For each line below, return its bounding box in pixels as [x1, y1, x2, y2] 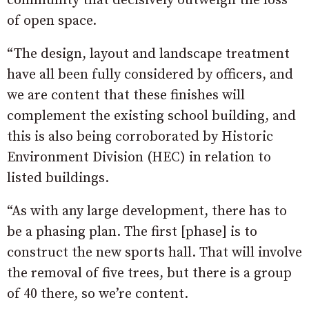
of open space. [7, 12, 97, 30]
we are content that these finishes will [7, 87, 245, 104]
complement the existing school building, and [7, 108, 296, 125]
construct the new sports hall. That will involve [7, 244, 302, 261]
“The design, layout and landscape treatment [7, 46, 290, 63]
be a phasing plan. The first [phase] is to [7, 223, 257, 241]
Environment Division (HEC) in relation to [7, 149, 271, 166]
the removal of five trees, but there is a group [7, 265, 292, 282]
